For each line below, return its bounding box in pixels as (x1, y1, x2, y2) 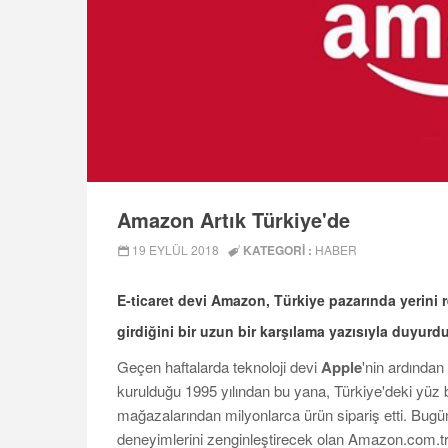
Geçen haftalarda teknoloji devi (117, 356, 321, 378)
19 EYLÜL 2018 (129, 241, 219, 259)
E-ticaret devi (117, 290, 211, 311)
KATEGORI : (240, 241, 315, 260)
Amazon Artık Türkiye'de (117, 205, 350, 235)
